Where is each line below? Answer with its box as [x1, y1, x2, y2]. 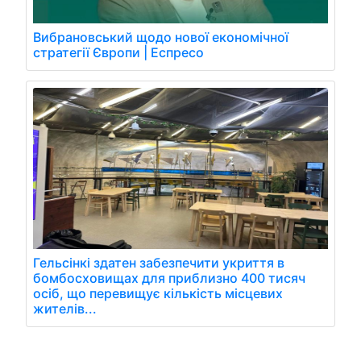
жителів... [33, 300, 97, 317]
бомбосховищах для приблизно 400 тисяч [33, 269, 305, 286]
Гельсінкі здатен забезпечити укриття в [33, 254, 284, 271]
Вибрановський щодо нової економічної [33, 28, 288, 45]
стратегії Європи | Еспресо [33, 44, 204, 60]
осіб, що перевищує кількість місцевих [33, 284, 283, 301]
